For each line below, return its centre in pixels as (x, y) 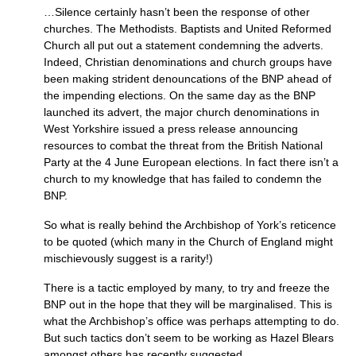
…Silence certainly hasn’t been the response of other (177, 12)
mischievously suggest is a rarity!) (128, 258)
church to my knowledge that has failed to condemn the (183, 179)
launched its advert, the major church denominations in (182, 112)
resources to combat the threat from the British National (183, 145)
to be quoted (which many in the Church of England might (188, 242)
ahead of (309, 79)
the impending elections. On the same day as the (168, 95)
